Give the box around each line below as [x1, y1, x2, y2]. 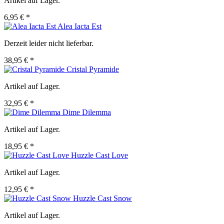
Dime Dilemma [62, 108, 111, 117]
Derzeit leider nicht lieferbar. [4, 39, 93, 48]
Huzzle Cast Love [71, 151, 128, 160]
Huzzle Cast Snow [73, 194, 132, 203]
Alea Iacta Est [57, 22, 101, 31]
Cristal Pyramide [66, 65, 119, 74]
